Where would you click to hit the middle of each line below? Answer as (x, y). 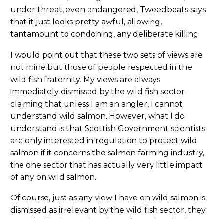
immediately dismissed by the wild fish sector (98, 91)
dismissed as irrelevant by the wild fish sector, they (108, 210)
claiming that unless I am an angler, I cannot (97, 104)
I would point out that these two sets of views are (107, 55)
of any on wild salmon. (53, 177)
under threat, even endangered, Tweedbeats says (108, 10)
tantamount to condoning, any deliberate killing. (105, 34)
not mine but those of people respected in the (101, 67)
